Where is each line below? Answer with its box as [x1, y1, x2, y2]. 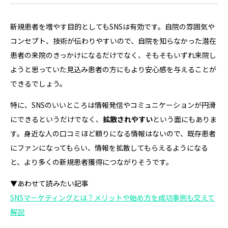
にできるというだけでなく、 [10, 113, 103, 124]
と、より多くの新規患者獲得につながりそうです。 [10, 156, 173, 167]
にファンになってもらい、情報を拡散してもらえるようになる [10, 142, 208, 153]
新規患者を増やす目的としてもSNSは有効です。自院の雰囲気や [10, 21, 215, 32]
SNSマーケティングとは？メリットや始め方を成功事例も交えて [10, 192, 215, 203]
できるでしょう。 [10, 78, 67, 89]
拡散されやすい [103, 113, 153, 124]
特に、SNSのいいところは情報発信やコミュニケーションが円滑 [10, 99, 216, 110]
